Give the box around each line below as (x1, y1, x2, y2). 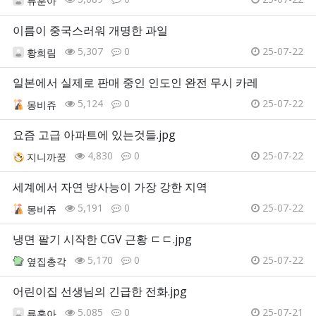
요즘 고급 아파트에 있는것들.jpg (13, 127, 176, 143)
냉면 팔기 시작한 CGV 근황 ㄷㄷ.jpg (13, 231, 192, 248)
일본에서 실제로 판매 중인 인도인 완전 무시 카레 (13, 75, 258, 91)
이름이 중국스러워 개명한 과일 (13, 23, 168, 39)
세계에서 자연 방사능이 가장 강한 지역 (13, 179, 207, 195)
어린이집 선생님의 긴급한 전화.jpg (13, 284, 187, 300)
